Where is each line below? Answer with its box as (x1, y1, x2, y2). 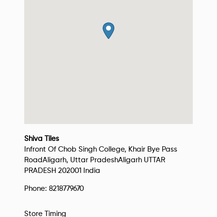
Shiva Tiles (24, 135, 59, 142)
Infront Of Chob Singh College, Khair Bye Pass (24, 146, 177, 153)
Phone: (24, 185, 49, 192)
